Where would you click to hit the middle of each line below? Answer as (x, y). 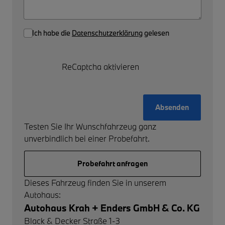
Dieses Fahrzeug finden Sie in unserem (95, 182)
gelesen (156, 33)
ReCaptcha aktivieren (100, 66)
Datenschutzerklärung (107, 33)
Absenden (172, 107)
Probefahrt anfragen (112, 163)
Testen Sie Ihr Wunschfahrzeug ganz (90, 126)
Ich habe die (52, 33)
